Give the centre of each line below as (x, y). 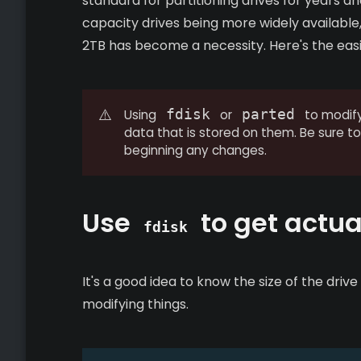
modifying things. (135, 304)
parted (268, 114)
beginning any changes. (195, 150)
